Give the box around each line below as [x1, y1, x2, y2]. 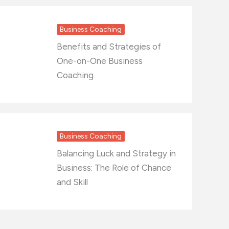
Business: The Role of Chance [57, 163, 171, 173]
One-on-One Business [57, 56, 143, 66]
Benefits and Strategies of [57, 41, 161, 52]
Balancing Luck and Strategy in [57, 148, 176, 158]
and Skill [57, 177, 88, 187]
